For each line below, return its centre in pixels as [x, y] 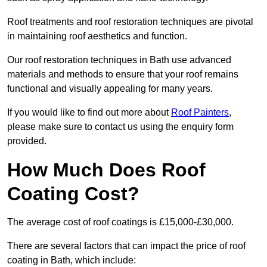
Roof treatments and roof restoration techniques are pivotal [130, 22]
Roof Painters [200, 113]
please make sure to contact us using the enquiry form [120, 127]
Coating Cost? [73, 194]
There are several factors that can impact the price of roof [126, 246]
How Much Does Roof [106, 170]
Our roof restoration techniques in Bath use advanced [119, 60]
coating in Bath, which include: [72, 260]
